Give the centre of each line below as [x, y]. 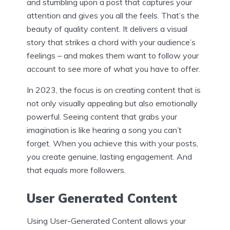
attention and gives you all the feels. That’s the [113, 15]
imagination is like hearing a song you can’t [104, 130]
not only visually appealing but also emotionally [112, 103]
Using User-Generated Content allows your [106, 221]
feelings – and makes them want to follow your [113, 55]
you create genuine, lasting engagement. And [109, 156]
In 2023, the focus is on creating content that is [114, 90]
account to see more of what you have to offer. [113, 69]
